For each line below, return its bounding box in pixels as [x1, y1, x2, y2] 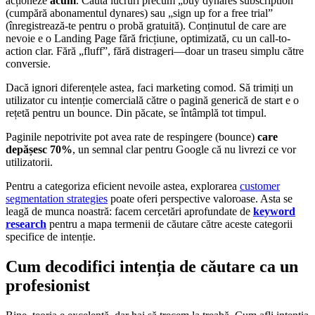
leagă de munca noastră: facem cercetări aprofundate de [6, 205, 253, 218]
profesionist [6, 276, 90, 295]
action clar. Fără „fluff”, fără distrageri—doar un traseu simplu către [6, 45, 304, 58]
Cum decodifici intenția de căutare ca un [6, 257, 298, 276]
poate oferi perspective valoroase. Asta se [108, 193, 292, 205]
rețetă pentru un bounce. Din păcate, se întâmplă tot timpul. [6, 107, 266, 120]
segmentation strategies [6, 193, 108, 205]
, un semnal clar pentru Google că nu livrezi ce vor [72, 143, 296, 156]
